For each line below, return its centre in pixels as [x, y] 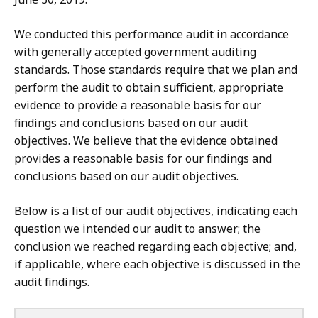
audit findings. [52, 282]
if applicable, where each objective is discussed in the [157, 264]
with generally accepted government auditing [135, 52]
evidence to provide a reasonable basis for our [138, 105]
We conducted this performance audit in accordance [152, 34]
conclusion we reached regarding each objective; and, [155, 247]
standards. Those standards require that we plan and [156, 70]
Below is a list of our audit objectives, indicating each [156, 211]
